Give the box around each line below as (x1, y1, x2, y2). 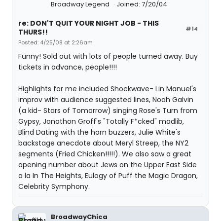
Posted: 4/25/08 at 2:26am (18, 38, 93, 46)
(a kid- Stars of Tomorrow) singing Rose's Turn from (18, 106, 197, 115)
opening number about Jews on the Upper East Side (18, 160, 197, 170)
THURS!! (18, 27, 48, 37)
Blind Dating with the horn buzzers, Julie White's (18, 127, 181, 137)
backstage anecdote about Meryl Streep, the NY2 (18, 138, 188, 148)
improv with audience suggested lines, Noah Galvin (18, 95, 193, 105)
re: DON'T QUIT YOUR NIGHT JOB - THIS (18, 18, 159, 28)
